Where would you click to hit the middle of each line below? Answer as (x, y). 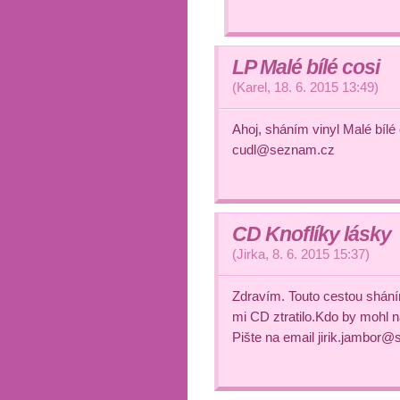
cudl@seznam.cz (283, 150)
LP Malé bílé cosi (306, 67)
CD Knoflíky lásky (312, 234)
